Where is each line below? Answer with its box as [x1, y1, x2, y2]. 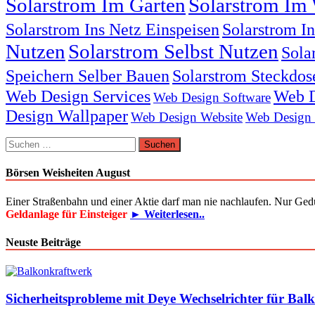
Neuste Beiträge [6, 236, 81, 248]
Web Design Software [153, 89, 271, 105]
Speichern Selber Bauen [6, 65, 169, 85]
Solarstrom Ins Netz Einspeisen [6, 19, 219, 39]
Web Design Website [131, 109, 243, 124]
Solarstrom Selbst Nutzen [68, 39, 278, 63]
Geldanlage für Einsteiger [6, 208, 130, 221]
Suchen [5, 136, 38, 148]
